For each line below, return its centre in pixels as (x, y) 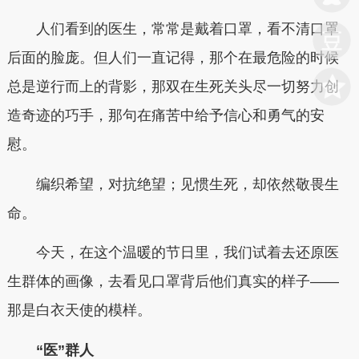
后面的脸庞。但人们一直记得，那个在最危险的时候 (173, 58)
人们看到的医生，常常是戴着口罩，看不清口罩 (173, 29)
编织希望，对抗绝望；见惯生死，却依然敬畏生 (173, 184)
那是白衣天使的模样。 (79, 310)
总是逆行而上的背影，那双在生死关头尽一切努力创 (173, 87)
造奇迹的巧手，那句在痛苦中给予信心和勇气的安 (165, 115)
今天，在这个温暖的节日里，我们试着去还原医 (173, 252)
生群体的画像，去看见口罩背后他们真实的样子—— (173, 281)
